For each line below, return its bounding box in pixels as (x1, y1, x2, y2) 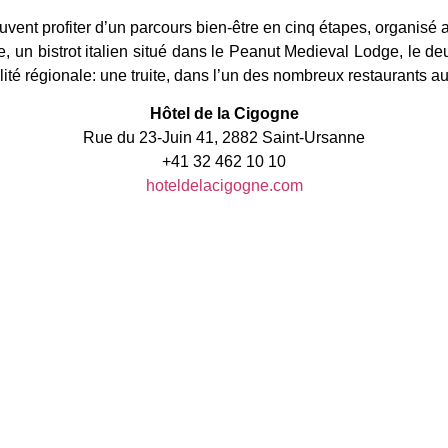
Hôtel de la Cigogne (149, 105, 299, 123)
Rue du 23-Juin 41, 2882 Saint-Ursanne (83, 129, 365, 147)
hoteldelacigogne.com (145, 177, 303, 195)
